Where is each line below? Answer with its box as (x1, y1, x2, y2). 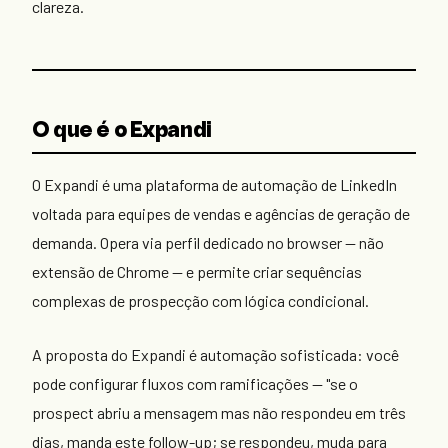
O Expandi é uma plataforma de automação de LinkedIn (32, 174, 397, 194)
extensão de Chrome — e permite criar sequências (32, 261, 362, 281)
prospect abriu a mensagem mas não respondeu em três (32, 403, 406, 423)
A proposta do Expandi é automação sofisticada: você (32, 345, 399, 365)
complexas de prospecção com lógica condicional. (32, 290, 369, 310)
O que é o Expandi (32, 120, 212, 142)
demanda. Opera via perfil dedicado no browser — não (32, 232, 384, 252)
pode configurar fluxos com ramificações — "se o (32, 374, 358, 394)
